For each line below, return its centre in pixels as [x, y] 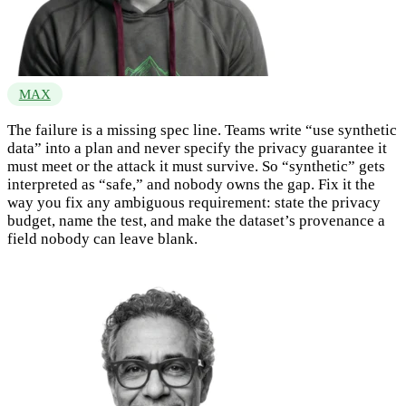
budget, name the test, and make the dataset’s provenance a [196, 220]
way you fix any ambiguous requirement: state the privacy [194, 202]
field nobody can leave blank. [102, 238]
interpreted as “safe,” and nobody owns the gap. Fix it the [191, 184]
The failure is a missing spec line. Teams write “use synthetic [202, 130]
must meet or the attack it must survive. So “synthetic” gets [196, 166]
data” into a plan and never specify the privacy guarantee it [197, 148]
